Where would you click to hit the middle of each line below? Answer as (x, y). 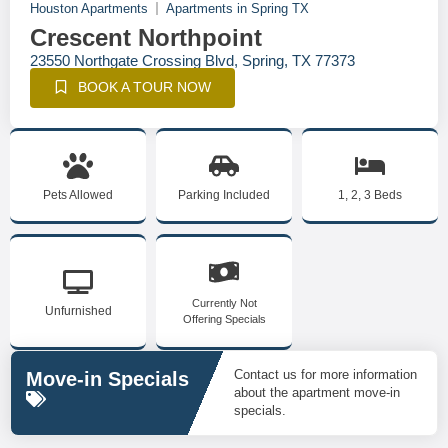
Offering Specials (224, 319)
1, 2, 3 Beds (370, 195)
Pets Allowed (78, 195)
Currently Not (224, 303)
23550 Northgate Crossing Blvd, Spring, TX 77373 (192, 60)
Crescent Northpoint (146, 37)
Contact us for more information (325, 374)
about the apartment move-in (317, 392)
